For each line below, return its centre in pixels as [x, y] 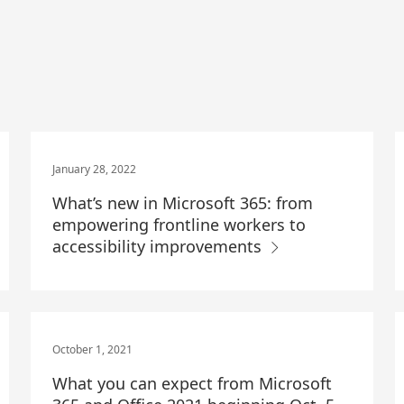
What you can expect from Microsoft [193, 384]
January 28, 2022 [95, 169]
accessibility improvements [160, 246]
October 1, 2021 [93, 350]
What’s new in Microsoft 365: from [183, 203]
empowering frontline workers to [179, 225]
